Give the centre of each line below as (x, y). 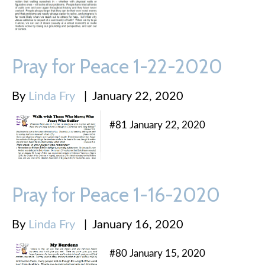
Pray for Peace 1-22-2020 (117, 67)
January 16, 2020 (135, 224)
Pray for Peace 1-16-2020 (116, 194)
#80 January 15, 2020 (157, 253)
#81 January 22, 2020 (157, 125)
